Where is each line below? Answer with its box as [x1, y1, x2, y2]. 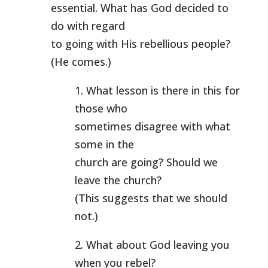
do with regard [50, 19, 125, 33]
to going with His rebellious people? [50, 36, 230, 51]
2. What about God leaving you [74, 237, 230, 252]
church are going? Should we [74, 155, 218, 169]
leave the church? [74, 173, 162, 187]
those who [74, 101, 127, 115]
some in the [74, 137, 134, 151]
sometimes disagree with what [74, 119, 230, 133]
